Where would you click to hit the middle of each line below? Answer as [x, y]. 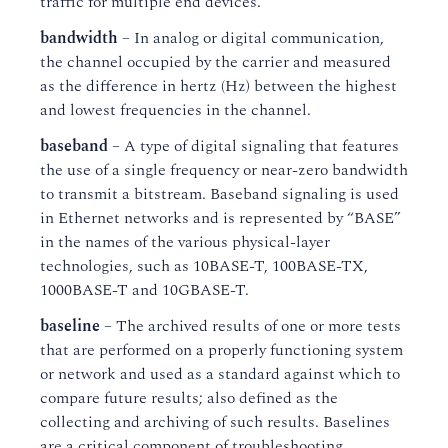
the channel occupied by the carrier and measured [215, 62]
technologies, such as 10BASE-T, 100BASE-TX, [204, 266]
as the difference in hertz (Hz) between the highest [218, 86]
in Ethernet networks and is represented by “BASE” [220, 218]
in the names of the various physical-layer [185, 242]
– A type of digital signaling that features [253, 146]
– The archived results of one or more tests [250, 326]
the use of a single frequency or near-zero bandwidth [224, 170]
